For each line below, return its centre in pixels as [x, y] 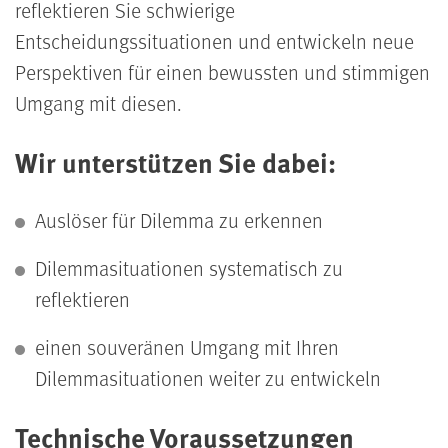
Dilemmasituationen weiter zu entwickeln [208, 377]
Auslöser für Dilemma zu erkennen [179, 220]
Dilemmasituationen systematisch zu [189, 267]
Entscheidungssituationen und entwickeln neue [214, 41]
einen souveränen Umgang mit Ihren [187, 346]
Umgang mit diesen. [98, 103]
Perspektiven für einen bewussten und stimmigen [222, 72]
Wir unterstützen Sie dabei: [175, 162]
